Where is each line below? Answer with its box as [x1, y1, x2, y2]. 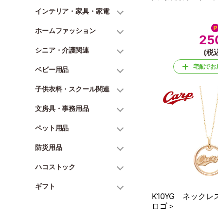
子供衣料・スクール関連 [35, 85, 109, 93]
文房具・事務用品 [35, 104, 89, 112]
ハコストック [35, 163, 76, 171]
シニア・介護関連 [35, 46, 89, 54]
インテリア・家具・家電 [35, 7, 109, 15]
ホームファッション [35, 26, 96, 35]
